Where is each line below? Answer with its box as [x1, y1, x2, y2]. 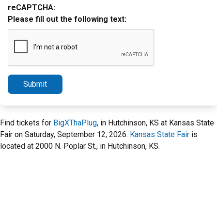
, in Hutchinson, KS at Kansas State [97, 118, 214, 127]
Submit [23, 79, 47, 89]
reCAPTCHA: [8, 3, 55, 12]
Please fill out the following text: [8, 15, 126, 24]
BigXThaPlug [53, 118, 97, 127]
